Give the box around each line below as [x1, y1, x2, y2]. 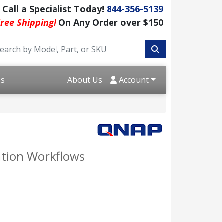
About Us [67, 74, 103, 85]
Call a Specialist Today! [2, 3, 107, 15]
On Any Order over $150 [56, 16, 163, 28]
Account [117, 74, 149, 85]
